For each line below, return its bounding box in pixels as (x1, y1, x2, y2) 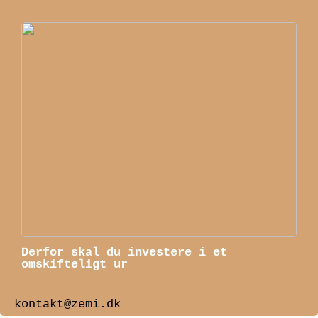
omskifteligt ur (21, 257, 128, 271)
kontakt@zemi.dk (14, 297, 121, 311)
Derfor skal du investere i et (21, 245, 227, 259)
